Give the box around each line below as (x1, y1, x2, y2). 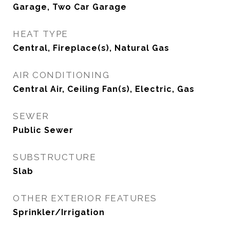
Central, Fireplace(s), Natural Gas (13, 43, 169, 53)
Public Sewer (13, 125, 73, 135)
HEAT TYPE (13, 29, 68, 39)
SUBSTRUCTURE (13, 152, 96, 162)
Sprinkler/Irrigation (13, 207, 105, 217)
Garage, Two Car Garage (13, 2, 127, 12)
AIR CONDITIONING (13, 70, 109, 80)
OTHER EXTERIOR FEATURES (13, 193, 157, 203)
